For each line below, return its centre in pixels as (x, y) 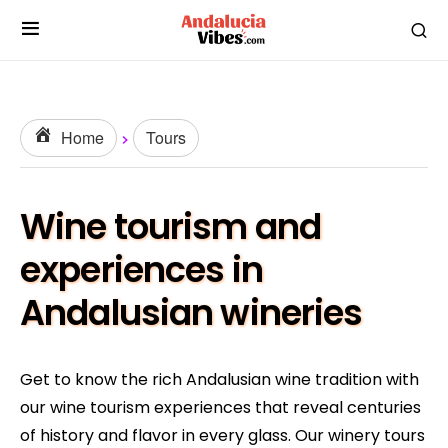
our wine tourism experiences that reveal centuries (220, 407)
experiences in (141, 269)
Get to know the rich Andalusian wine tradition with (219, 379)
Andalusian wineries (191, 312)
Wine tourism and (170, 226)
